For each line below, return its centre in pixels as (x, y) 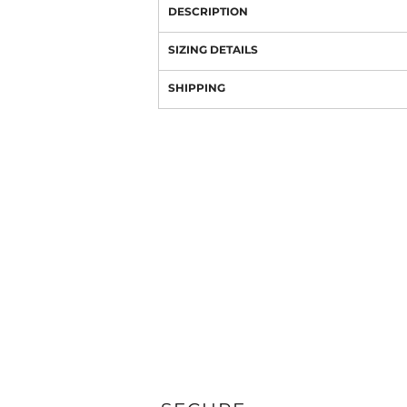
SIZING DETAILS (213, 50)
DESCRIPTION (208, 11)
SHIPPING (197, 88)
